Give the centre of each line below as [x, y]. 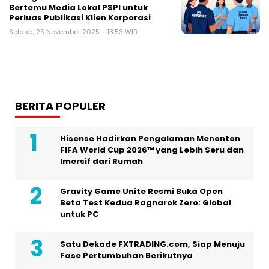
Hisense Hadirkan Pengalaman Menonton [150, 139]
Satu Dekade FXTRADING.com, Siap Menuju [153, 244]
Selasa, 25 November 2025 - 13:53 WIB [73, 32]
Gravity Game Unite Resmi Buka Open [141, 192]
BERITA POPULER [60, 106]
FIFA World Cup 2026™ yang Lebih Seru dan [152, 150]
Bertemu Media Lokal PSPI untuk [78, 8]
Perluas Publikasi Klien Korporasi [80, 18]
